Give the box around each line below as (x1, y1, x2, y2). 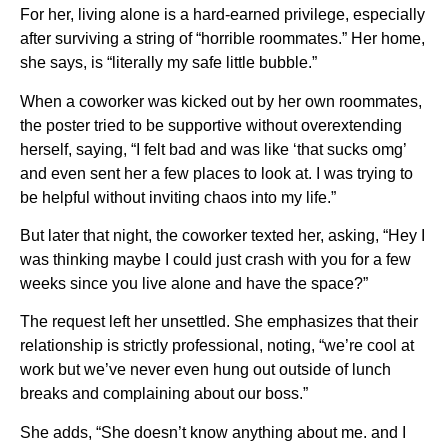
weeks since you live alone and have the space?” (20, 275, 372, 293)
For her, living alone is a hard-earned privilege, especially (20, 6, 425, 24)
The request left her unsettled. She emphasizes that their (20, 313, 418, 331)
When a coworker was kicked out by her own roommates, (20, 92, 422, 110)
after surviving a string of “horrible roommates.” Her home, (20, 30, 425, 48)
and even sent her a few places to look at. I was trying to (20, 164, 413, 182)
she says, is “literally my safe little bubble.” (20, 54, 317, 72)
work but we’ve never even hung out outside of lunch (20, 361, 391, 379)
